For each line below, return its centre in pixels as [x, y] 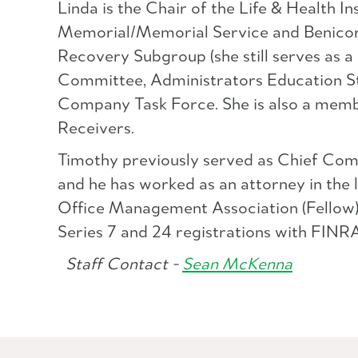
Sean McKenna [237, 265]
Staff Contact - [120, 265]
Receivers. [96, 129]
